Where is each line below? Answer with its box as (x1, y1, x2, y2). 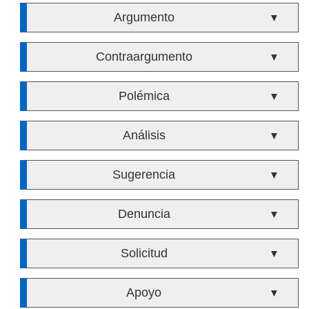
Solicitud (120, 246, 168, 260)
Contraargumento (95, 50, 192, 63)
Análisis (122, 128, 166, 142)
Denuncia (117, 207, 170, 221)
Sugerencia (112, 168, 176, 181)
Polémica (118, 89, 170, 103)
